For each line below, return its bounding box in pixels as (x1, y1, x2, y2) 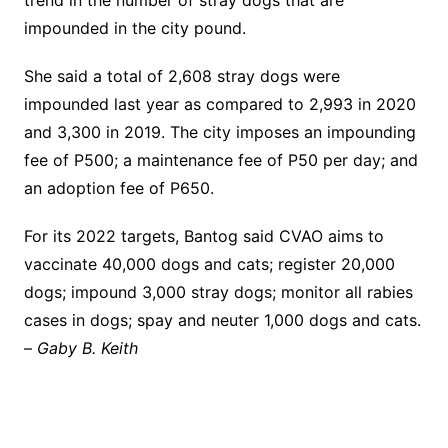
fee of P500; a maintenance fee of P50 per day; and (23, 150, 418, 171)
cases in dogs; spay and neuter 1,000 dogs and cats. (23, 310, 421, 331)
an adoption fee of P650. (23, 178, 214, 199)
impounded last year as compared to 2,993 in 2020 (23, 94, 416, 115)
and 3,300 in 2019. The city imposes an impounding (23, 122, 416, 143)
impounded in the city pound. (23, 18, 246, 39)
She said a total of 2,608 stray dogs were (23, 66, 340, 87)
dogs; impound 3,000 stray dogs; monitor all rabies (23, 282, 413, 303)
